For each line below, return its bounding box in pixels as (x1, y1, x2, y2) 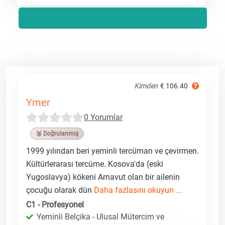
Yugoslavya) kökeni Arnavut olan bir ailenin (26, 172, 180, 182)
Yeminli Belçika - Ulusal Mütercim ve (37, 211, 164, 221)
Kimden (134, 81, 158, 90)
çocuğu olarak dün (26, 185, 94, 195)
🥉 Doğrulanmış (36, 130, 78, 137)
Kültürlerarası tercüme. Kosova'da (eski (26, 159, 163, 169)
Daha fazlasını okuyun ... (94, 185, 182, 195)
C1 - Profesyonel (26, 199, 84, 209)
